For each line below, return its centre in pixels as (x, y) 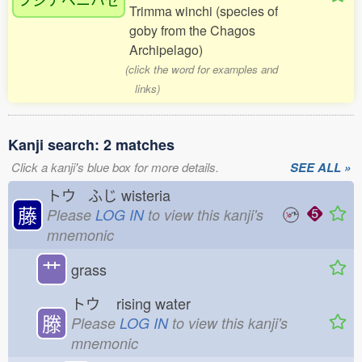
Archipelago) (166, 50)
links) (147, 88)
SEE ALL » (320, 167)
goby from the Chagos (192, 30)
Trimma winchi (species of (204, 11)
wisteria (150, 195)
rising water (158, 303)
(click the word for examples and (202, 69)
